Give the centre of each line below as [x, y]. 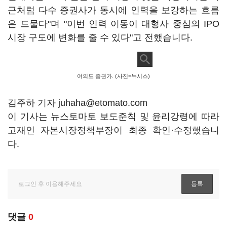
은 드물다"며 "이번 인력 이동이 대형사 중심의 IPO [113, 24]
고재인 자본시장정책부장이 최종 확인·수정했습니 [113, 130]
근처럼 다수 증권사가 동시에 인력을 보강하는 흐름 [113, 10]
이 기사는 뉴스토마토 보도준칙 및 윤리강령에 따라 [113, 117]
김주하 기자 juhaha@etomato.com [78, 103]
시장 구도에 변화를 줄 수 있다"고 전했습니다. [101, 37]
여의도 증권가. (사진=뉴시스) [113, 76]
